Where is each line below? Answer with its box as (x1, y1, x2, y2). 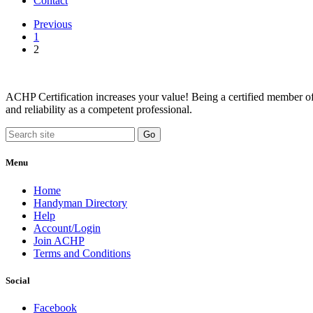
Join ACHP (34, 234, 85, 247)
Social (6, 275, 30, 286)
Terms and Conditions (34, 247, 131, 259)
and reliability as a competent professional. (6, 103, 192, 116)
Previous (34, 18, 72, 31)
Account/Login (34, 221, 101, 234)
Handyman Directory (34, 196, 127, 209)
